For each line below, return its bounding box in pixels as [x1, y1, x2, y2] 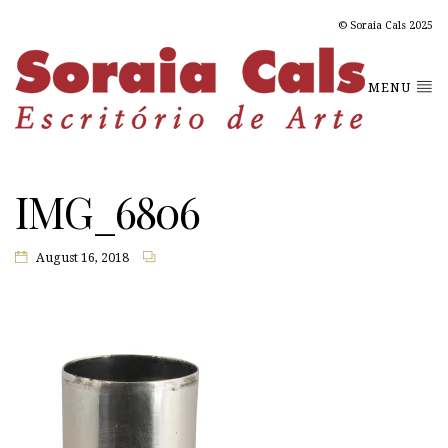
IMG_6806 [15, 182, 199, 240]
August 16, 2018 [36, 251, 130, 265]
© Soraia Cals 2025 [338, 18, 433, 32]
